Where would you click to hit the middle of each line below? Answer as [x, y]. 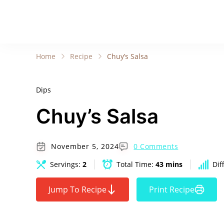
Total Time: [136, 164]
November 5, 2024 [85, 146]
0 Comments [156, 146]
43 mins [169, 164]
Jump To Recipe [77, 189]
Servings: [66, 164]
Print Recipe [172, 189]
